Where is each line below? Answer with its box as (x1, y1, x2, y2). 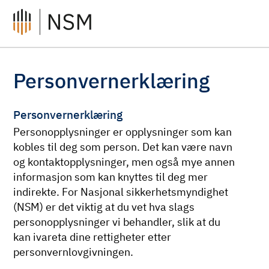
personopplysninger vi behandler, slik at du (13, 215, 221, 229)
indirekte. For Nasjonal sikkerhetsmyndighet (13, 185, 229, 199)
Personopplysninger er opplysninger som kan (13, 125, 232, 139)
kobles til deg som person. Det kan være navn (13, 140, 233, 154)
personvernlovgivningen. (13, 245, 134, 259)
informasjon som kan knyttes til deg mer (13, 170, 208, 184)
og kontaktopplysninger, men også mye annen (13, 155, 235, 169)
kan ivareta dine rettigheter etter (13, 230, 172, 244)
